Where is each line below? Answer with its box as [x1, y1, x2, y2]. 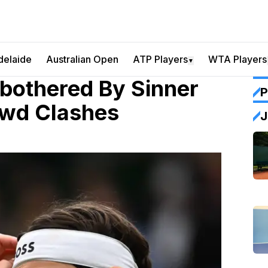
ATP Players [133, 53, 188, 65]
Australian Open [46, 53, 118, 65]
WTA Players [208, 53, 267, 65]
